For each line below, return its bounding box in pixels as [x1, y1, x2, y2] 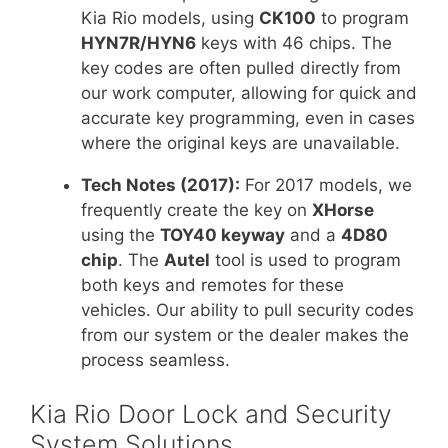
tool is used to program [210, 250, 401, 271]
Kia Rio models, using [81, 8, 259, 29]
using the [81, 225, 160, 246]
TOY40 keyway [160, 225, 285, 246]
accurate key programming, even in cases [81, 108, 415, 129]
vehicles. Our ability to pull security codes [81, 300, 414, 321]
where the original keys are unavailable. [81, 133, 400, 154]
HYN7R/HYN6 [81, 33, 196, 54]
